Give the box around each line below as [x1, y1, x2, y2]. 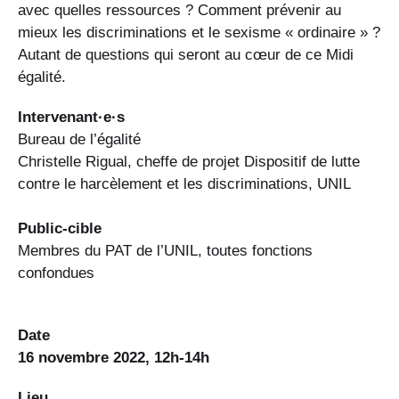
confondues [18, 265, 94, 281]
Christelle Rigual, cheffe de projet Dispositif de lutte [18, 153, 360, 170]
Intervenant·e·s [18, 109, 125, 126]
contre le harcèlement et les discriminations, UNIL [18, 175, 351, 192]
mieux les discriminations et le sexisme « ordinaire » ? [18, 24, 380, 42]
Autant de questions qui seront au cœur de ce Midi [18, 46, 354, 64]
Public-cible [18, 220, 102, 237]
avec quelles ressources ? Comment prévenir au [18, 2, 341, 20]
